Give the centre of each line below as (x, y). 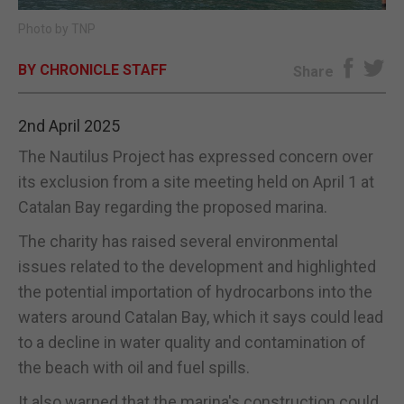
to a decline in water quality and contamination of (192, 342)
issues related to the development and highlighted (197, 266)
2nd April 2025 (69, 125)
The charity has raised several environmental (178, 241)
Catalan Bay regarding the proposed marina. (173, 207)
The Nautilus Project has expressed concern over (196, 156)
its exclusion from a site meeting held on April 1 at (196, 181)
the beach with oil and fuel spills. (134, 367)
